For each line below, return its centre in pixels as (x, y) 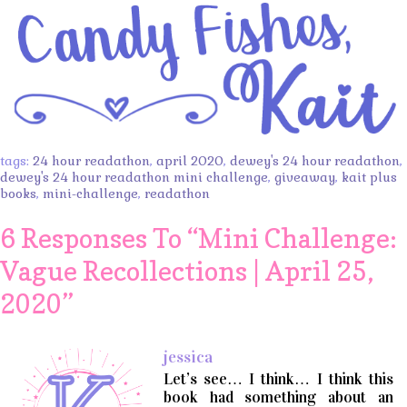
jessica (188, 357)
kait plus (369, 178)
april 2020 (190, 161)
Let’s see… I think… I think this (278, 380)
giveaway (305, 178)
